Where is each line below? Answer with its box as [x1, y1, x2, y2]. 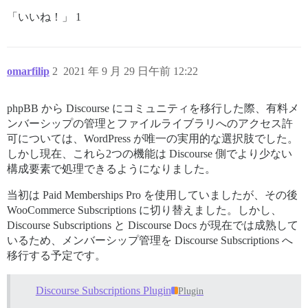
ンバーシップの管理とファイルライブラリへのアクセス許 [7, 118, 293, 129]
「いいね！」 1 [7, 11, 81, 23]
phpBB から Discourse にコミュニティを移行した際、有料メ [7, 102, 299, 114]
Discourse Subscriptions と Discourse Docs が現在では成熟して [7, 219, 298, 231]
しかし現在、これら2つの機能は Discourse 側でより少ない [7, 148, 292, 159]
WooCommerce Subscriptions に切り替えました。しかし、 [7, 204, 282, 216]
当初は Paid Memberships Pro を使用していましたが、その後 [7, 189, 298, 201]
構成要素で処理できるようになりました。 [7, 163, 216, 175]
